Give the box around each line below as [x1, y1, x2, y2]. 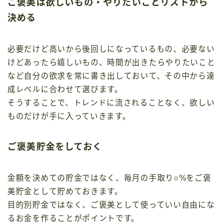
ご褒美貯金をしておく [7, 142, 102, 152]
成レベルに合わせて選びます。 [7, 85, 123, 94]
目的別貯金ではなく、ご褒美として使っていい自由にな [7, 201, 215, 209]
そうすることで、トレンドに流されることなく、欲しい [7, 99, 215, 107]
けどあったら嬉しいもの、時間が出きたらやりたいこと [7, 58, 216, 67]
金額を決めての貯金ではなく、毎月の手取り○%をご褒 [7, 174, 212, 182]
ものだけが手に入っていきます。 [7, 112, 131, 120]
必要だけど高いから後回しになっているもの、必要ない [7, 45, 215, 53]
